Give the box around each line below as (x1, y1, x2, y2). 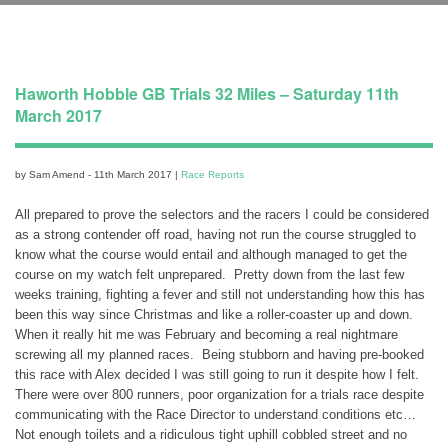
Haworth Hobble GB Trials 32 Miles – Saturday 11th (15, 82, 399, 106)
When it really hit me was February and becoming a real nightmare (15, 327, 398, 343)
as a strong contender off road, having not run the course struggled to (15, 227, 416, 243)
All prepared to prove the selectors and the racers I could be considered (15, 207, 429, 223)
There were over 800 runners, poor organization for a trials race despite (15, 387, 424, 403)
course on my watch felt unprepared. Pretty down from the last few (15, 267, 404, 283)
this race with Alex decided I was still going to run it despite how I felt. (15, 367, 423, 383)
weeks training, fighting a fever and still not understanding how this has (15, 287, 425, 303)
